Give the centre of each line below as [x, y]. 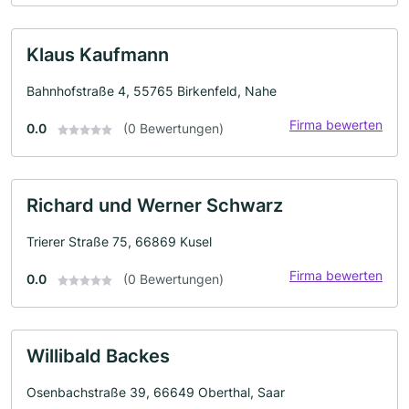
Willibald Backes [98, 356]
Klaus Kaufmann [98, 55]
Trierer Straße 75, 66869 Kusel [119, 241]
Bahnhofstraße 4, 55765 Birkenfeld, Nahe [152, 91]
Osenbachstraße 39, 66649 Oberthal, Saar [156, 392]
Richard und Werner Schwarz [155, 205]
